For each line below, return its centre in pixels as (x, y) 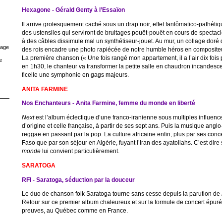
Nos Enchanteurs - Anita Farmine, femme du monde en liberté (108, 103)
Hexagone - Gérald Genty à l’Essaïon (73, 10)
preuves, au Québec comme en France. (75, 211)
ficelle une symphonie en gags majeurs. (75, 74)
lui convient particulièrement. (80, 151)
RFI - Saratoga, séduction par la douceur (78, 179)
